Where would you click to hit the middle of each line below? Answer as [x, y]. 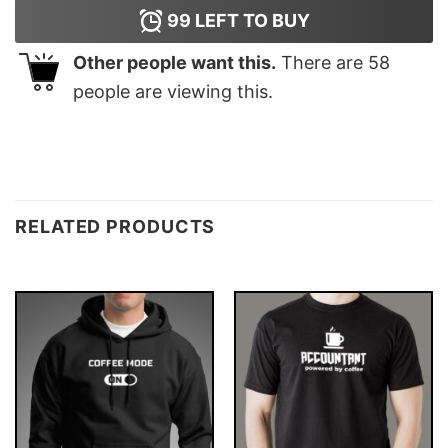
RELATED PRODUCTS [115, 226]
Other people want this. [174, 63]
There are [322, 63]
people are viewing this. [173, 92]
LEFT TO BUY [250, 21]
